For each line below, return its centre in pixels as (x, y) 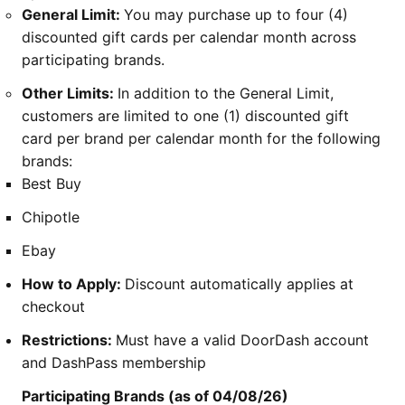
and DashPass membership (114, 363)
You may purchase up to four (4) (236, 14)
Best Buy (52, 184)
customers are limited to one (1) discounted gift (185, 116)
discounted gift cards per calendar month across (189, 37)
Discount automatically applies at (239, 284)
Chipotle (51, 217)
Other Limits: (70, 93)
